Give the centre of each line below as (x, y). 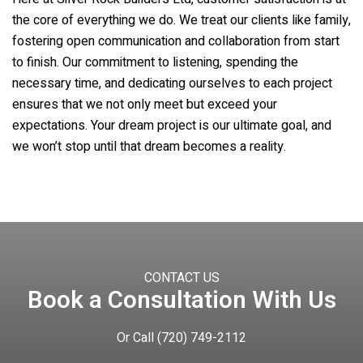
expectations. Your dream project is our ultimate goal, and (172, 126)
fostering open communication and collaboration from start (176, 41)
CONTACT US (181, 278)
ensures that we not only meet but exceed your (145, 105)
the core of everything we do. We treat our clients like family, (181, 20)
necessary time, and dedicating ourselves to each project (172, 83)
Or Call (137, 338)
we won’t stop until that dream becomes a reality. (149, 147)
